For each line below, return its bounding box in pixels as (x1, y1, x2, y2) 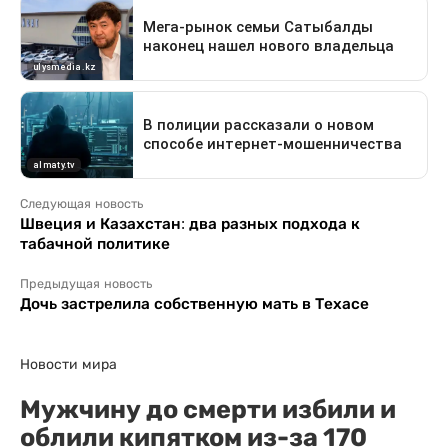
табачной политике (20, 235, 170, 252)
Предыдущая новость (20, 277, 152, 291)
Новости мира (20, 356, 117, 372)
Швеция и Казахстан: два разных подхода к (20, 215, 360, 232)
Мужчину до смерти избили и (20, 394, 396, 424)
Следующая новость (20, 197, 143, 211)
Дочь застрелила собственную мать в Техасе (20, 295, 369, 312)
